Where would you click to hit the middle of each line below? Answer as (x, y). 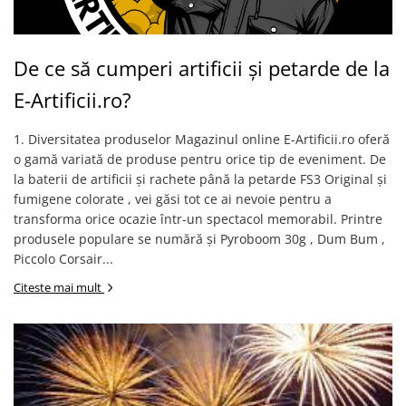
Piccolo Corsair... (63, 259)
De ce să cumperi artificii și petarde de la (202, 68)
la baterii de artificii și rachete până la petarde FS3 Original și (200, 179)
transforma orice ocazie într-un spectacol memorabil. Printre (198, 219)
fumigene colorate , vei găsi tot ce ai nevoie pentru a (173, 199)
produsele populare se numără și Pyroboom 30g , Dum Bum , (199, 239)
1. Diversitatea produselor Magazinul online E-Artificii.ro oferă (202, 139)
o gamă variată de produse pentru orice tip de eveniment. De (200, 159)
